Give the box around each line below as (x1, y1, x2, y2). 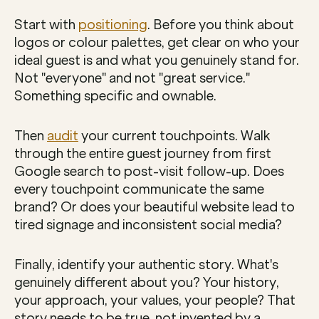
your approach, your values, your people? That (14, 293, 296, 309)
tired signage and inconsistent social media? (14, 217, 282, 234)
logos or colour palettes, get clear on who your (14, 35, 300, 51)
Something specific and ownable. (14, 88, 216, 105)
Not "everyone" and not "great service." (14, 70, 250, 87)
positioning (78, 17, 147, 33)
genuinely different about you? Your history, (14, 275, 279, 291)
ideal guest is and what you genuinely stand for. (14, 53, 299, 69)
